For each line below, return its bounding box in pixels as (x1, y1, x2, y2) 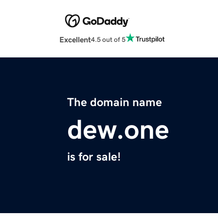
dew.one (67, 116, 169, 144)
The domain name (67, 96, 162, 109)
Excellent (59, 36, 91, 44)
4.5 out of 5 (91, 36, 126, 43)
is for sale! (67, 151, 121, 163)
